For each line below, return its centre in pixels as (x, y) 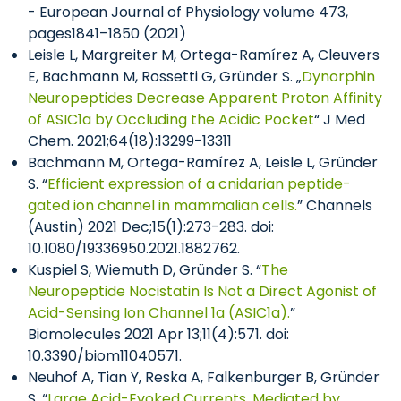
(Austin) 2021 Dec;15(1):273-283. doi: (151, 227)
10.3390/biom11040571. (105, 356)
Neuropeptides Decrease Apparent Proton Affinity (205, 98)
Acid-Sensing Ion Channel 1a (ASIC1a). (159, 313)
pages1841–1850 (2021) (107, 34)
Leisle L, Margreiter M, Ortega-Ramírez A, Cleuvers (204, 55)
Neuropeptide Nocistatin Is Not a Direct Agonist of (202, 291)
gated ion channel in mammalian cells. (162, 205)
